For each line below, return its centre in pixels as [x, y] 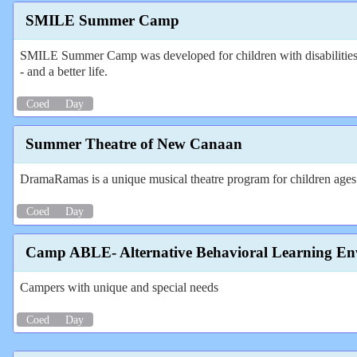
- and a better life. [64, 71]
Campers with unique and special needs [119, 287]
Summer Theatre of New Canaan [134, 144]
